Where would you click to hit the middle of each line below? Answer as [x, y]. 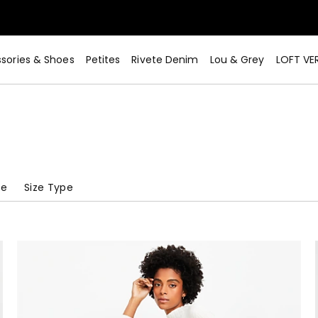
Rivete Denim [165, 60]
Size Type [49, 187]
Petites [103, 60]
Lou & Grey [237, 60]
